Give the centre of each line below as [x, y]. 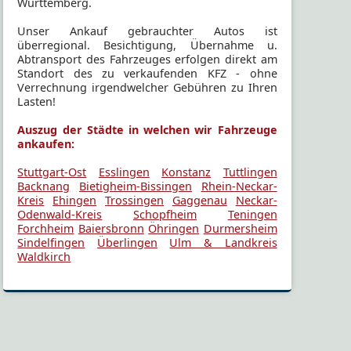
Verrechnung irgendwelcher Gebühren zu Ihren [147, 88]
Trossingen [134, 201]
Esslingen [124, 172]
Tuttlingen [250, 172]
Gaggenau [199, 201]
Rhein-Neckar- [239, 186]
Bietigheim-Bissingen [135, 186]
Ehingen [75, 201]
